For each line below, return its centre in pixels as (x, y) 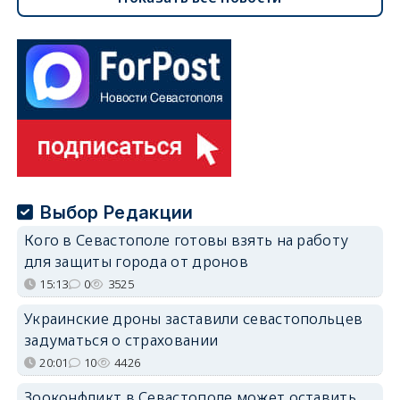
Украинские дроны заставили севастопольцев (193, 318)
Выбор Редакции (117, 212)
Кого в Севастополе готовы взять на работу (186, 240)
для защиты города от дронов (136, 261)
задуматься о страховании (121, 340)
